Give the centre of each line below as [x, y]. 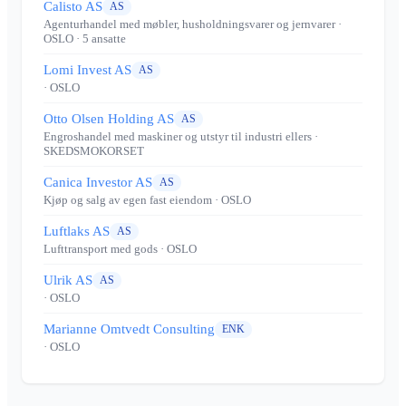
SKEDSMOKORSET [94, 151]
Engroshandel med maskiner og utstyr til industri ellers [178, 137]
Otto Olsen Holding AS [109, 119]
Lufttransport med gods [101, 249]
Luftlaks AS [77, 232]
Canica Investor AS [98, 183]
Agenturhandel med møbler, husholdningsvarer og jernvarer [189, 24]
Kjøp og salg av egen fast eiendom [128, 200]
